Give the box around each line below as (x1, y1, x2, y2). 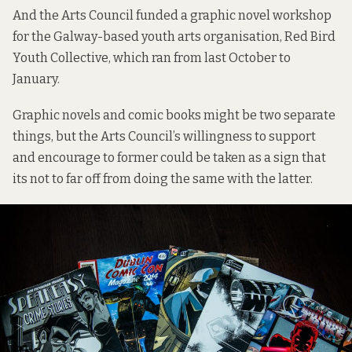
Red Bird (284, 28, 335, 44)
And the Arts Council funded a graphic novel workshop (13, 7, 332, 23)
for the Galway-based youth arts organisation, (13, 28, 284, 44)
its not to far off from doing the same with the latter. (13, 170, 313, 186)
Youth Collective (13, 49, 108, 65)
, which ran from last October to (108, 49, 291, 65)
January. (13, 71, 60, 86)
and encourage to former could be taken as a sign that (13, 149, 326, 165)
